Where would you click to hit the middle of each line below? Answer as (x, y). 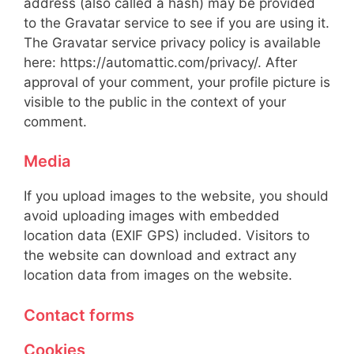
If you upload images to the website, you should (176, 196)
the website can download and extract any (160, 255)
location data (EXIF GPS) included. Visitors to (167, 235)
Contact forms (79, 315)
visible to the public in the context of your (155, 102)
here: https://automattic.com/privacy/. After (160, 62)
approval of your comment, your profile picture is (177, 82)
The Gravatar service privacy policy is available (172, 42)
